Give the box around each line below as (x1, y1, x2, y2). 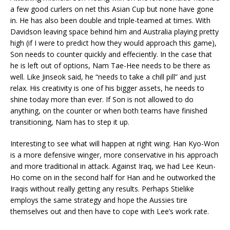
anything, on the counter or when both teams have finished (10, 106, 207, 116)
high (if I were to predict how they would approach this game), (10, 38, 217, 48)
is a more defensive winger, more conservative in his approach (10, 150, 218, 160)
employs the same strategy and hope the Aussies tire (10, 195, 187, 205)
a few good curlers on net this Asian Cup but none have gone (10, 4, 214, 14)
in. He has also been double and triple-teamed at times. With (10, 15, 210, 25)
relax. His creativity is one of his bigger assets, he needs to (10, 83, 204, 93)
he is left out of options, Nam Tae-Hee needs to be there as (10, 61, 210, 70)
